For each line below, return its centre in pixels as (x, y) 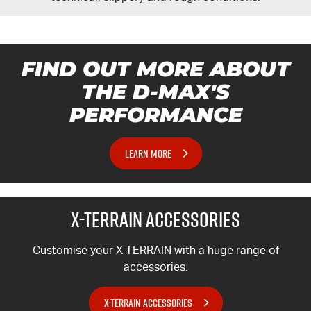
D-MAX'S (181, 92)
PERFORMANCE (155, 115)
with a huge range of (225, 251)
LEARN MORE (148, 154)
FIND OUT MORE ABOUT (155, 69)
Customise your (74, 251)
